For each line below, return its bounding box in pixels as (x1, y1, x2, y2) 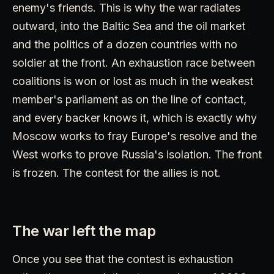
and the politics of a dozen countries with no (12, 37, 237, 51)
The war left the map (12, 221, 156, 240)
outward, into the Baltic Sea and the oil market (12, 19, 245, 32)
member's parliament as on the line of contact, (12, 92, 246, 106)
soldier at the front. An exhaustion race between (12, 56, 255, 69)
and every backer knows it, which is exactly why (12, 111, 257, 124)
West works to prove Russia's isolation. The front (12, 147, 262, 161)
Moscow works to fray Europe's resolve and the (12, 129, 257, 143)
